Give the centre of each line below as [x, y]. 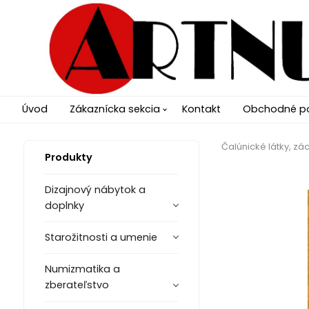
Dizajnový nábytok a [95, 189]
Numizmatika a [82, 269]
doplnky [64, 205]
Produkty [68, 157]
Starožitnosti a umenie [101, 238]
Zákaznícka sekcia [115, 109]
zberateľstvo [77, 285]
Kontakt [201, 109]
